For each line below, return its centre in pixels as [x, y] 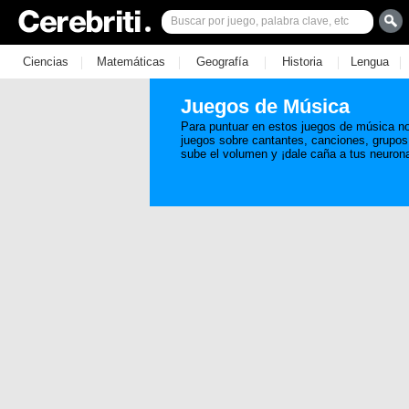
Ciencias [45, 62]
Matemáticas [131, 62]
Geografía [222, 62]
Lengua [369, 62]
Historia [302, 62]
